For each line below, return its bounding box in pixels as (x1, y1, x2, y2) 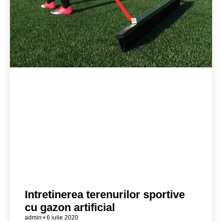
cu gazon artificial (25, 201, 115, 214)
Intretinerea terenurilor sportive (25, 188, 185, 201)
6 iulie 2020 (45, 214, 78, 221)
